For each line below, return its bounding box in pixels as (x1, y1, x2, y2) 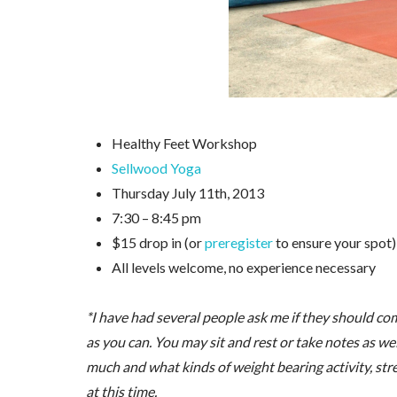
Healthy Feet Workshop (111, 134, 257, 152)
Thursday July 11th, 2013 (111, 183, 264, 201)
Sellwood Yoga (111, 159, 201, 176)
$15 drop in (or (111, 233, 205, 251)
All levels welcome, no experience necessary (111, 258, 376, 276)
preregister (204, 233, 273, 251)
